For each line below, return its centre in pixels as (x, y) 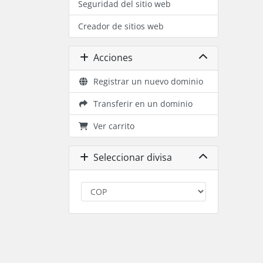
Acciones (110, 58)
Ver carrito (111, 126)
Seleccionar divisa (130, 158)
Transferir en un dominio (140, 103)
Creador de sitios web (121, 26)
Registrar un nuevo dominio (146, 81)
